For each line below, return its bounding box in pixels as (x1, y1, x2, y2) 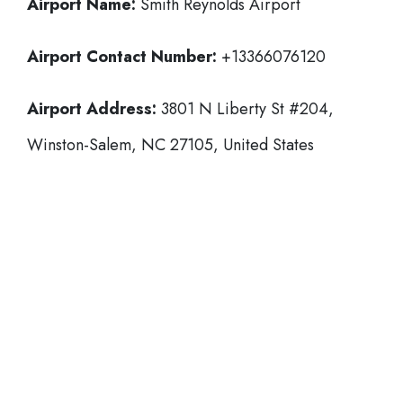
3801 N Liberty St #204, (157, 97, 334, 121)
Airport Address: (27, 97, 157, 121)
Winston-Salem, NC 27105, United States (27, 133, 314, 157)
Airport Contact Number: (27, 45, 217, 68)
